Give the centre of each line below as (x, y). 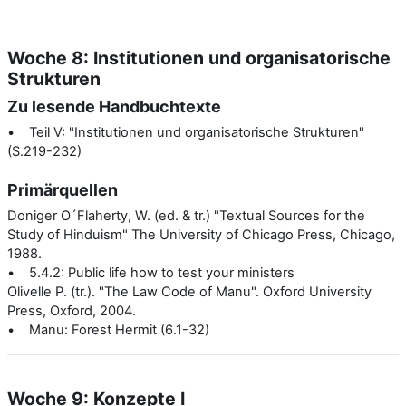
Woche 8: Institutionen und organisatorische (199, 58)
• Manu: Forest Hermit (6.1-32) (108, 329)
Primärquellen (63, 189)
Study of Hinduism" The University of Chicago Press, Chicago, (201, 234)
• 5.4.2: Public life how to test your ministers (151, 272)
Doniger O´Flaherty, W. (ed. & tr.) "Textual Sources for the (186, 215)
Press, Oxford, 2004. (72, 310)
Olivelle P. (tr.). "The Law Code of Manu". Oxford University (189, 291)
